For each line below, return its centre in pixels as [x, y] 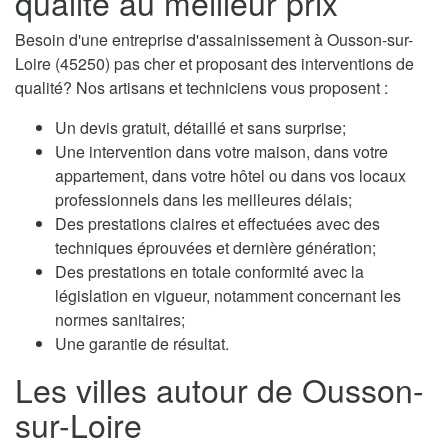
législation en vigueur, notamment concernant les [228, 295]
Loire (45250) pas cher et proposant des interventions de [214, 63]
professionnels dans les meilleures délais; [203, 199]
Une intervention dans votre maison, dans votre [221, 151]
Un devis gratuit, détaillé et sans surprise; [200, 127]
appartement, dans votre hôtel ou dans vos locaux [230, 175]
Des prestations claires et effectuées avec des [217, 223]
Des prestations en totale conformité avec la [209, 271]
